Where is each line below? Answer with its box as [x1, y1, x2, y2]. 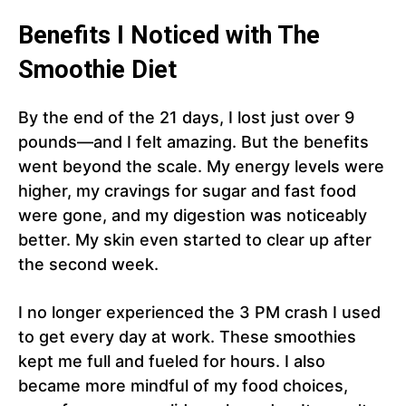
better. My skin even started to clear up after [18, 230, 372, 250]
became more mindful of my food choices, [18, 376, 348, 396]
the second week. [18, 255, 159, 275]
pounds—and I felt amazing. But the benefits [18, 132, 369, 152]
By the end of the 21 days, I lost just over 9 [18, 108, 354, 128]
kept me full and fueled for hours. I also [18, 352, 325, 372]
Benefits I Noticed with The [18, 21, 320, 51]
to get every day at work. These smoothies [18, 327, 356, 347]
